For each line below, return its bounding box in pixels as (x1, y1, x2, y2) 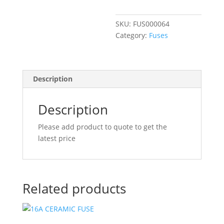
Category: (115, 30, 149, 40)
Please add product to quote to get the (37, 122, 167, 131)
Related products (22, 179, 126, 197)
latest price (37, 133, 75, 143)
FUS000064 (133, 19, 170, 28)
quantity (115, 9, 143, 19)
